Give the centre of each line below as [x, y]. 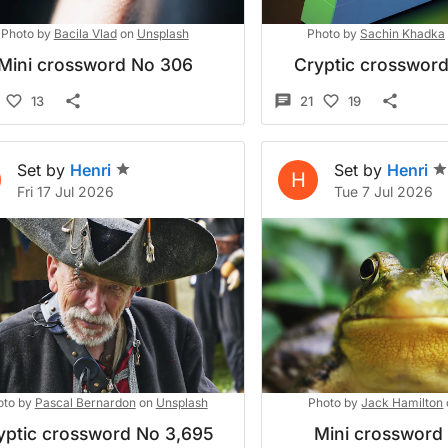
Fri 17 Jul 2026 [65, 191]
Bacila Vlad [85, 33]
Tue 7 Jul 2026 [384, 191]
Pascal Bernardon [85, 402]
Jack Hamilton [402, 402]
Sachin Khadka [402, 33]
